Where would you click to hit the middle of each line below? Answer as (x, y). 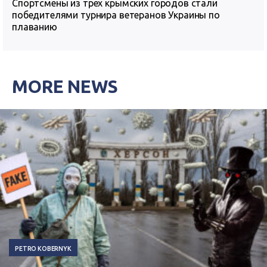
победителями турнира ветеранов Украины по (116, 15)
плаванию (35, 27)
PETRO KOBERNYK (43, 248)
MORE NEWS (65, 87)
